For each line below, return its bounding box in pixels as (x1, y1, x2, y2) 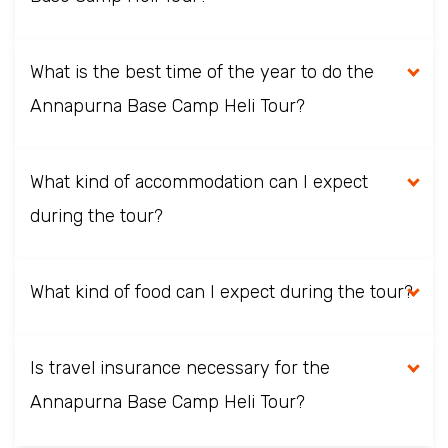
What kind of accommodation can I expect (30, 171, 368, 193)
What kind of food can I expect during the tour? (30, 281, 413, 303)
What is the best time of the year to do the (30, 61, 374, 83)
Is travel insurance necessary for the (30, 357, 330, 379)
